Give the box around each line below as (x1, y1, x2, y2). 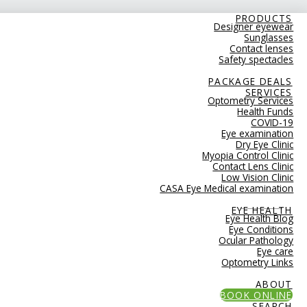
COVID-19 (251, 116, 294, 129)
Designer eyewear (214, 20, 294, 33)
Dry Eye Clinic (236, 138, 294, 151)
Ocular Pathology (219, 234, 294, 247)
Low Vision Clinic (221, 171, 294, 184)
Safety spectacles (219, 53, 294, 66)
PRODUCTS (235, 12, 293, 25)
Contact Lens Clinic (212, 160, 294, 173)
